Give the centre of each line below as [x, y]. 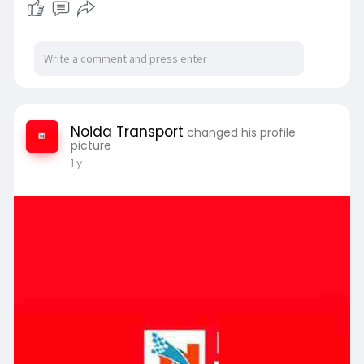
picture [91, 145]
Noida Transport [127, 131]
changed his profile [241, 132]
